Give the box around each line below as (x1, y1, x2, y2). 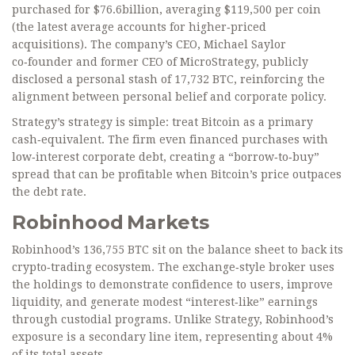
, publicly (256, 55, 308, 69)
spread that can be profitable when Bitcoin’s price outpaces (12, 168, 342, 181)
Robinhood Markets (12, 211, 209, 235)
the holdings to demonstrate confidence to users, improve (12, 278, 333, 292)
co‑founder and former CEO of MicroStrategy (12, 55, 256, 69)
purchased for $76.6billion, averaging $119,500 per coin (12, 3, 321, 17)
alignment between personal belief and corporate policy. (12, 90, 326, 104)
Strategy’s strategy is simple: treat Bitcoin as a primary (12, 116, 313, 129)
